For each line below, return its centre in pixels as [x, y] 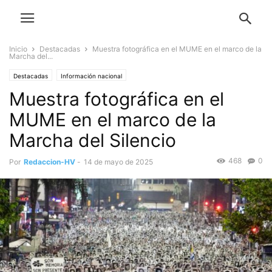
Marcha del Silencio [93, 140]
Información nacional [91, 76]
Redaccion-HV [49, 162]
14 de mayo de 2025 [118, 162]
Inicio [18, 49]
